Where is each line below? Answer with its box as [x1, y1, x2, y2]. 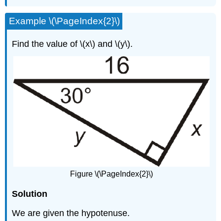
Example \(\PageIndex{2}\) [9, 15, 120, 26]
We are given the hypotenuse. [12, 208, 130, 218]
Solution [12, 189, 48, 199]
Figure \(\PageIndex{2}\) [70, 169, 153, 178]
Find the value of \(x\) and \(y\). [12, 38, 133, 49]
